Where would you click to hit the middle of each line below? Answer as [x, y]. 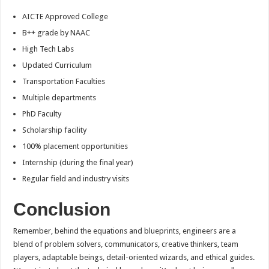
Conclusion [62, 210]
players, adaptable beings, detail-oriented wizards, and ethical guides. [134, 258]
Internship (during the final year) [78, 163]
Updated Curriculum [57, 65]
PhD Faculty [42, 114]
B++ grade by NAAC [56, 33]
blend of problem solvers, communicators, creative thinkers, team [126, 244]
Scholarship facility [55, 130]
